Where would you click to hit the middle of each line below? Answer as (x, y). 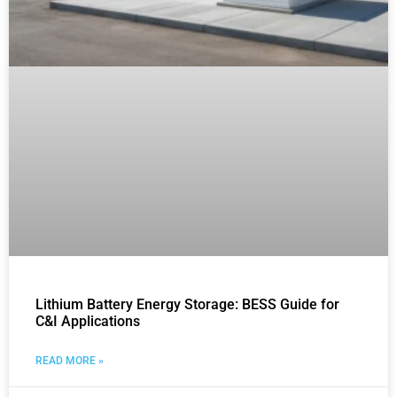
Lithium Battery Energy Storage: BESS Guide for (187, 305)
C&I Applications (88, 322)
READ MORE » (70, 361)
